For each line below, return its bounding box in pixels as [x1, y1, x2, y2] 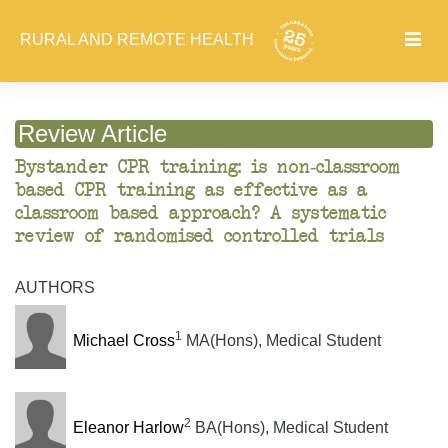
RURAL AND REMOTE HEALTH [20, 31, 258, 49]
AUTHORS [15, 279, 95, 297]
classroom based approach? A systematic [15, 204, 386, 224]
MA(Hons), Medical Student [181, 332, 381, 350]
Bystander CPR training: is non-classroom [15, 158, 400, 178]
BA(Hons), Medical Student [190, 418, 388, 436]
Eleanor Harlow [72, 418, 184, 436]
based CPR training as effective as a [15, 181, 368, 201]
